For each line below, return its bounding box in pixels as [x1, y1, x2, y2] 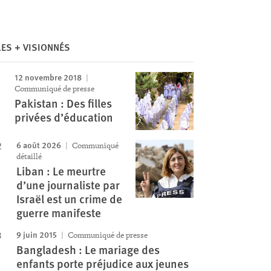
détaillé [16, 151, 42, 162]
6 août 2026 [16, 139, 61, 151]
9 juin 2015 [16, 228, 57, 240]
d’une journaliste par [16, 177, 120, 193]
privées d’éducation [14, 109, 113, 125]
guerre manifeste [16, 204, 101, 221]
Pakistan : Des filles [14, 95, 112, 111]
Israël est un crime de [16, 191, 122, 207]
